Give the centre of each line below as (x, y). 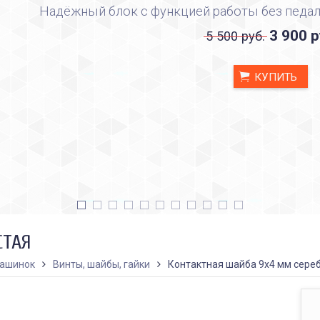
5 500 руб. (236, 36)
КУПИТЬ (274, 77)
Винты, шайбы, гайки (101, 264)
